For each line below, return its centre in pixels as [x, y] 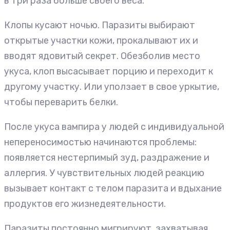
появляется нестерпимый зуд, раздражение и [107, 157]
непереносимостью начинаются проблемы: [100, 142]
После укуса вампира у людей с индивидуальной [114, 127]
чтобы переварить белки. [61, 102]
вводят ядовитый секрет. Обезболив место [102, 56]
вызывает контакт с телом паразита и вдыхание [113, 188]
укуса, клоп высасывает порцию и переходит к [109, 71]
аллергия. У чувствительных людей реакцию [104, 173]
